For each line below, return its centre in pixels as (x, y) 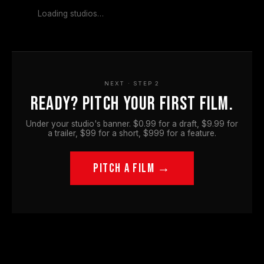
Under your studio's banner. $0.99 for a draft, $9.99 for (132, 124)
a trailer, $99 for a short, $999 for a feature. (132, 133)
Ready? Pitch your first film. (132, 104)
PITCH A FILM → (132, 168)
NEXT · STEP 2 (132, 84)
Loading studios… (71, 14)
